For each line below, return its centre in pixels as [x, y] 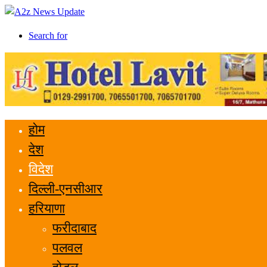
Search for [48, 35]
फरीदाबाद [74, 228]
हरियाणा [47, 208]
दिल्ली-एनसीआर [66, 189]
